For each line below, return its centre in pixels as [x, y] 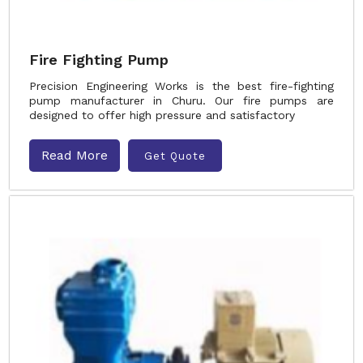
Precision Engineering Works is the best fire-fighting [181, 86]
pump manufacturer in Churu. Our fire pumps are [181, 100]
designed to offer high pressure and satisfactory [162, 115]
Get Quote [175, 156]
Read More [75, 155]
